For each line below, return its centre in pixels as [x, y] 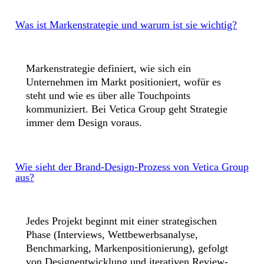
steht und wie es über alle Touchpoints [108, 95]
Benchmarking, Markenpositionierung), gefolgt [127, 248]
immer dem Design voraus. [84, 123]
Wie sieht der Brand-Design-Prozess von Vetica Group [132, 167]
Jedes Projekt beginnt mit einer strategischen [121, 221]
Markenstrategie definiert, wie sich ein [108, 68]
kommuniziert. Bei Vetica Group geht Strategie [127, 109]
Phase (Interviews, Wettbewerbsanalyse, [112, 235]
